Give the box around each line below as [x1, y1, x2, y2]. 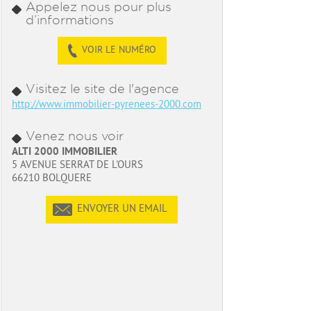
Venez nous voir [26, 129, 124, 142]
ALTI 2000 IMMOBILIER [12, 146, 117, 159]
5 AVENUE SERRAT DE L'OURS [12, 159, 143, 172]
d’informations [26, 13, 114, 26]
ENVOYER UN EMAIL [77, 203, 167, 216]
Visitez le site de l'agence [26, 82, 179, 95]
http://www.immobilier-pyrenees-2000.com [12, 99, 201, 112]
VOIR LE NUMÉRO [81, 44, 156, 56]
